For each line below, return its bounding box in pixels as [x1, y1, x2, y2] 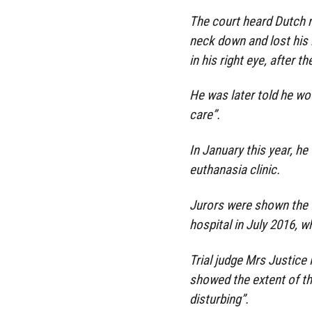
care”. [189, 107, 220, 123]
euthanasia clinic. [189, 162, 280, 178]
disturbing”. [189, 290, 249, 307]
